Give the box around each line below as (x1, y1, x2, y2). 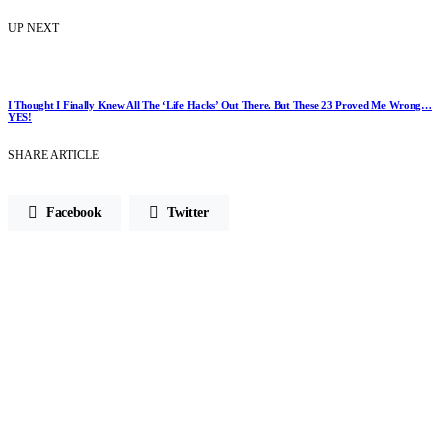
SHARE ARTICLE (8, 147, 99, 162)
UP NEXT (8, 20, 59, 35)
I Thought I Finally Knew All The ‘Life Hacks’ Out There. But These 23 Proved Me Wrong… (8, 98, 432, 111)
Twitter (167, 204, 209, 220)
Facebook (46, 204, 102, 220)
